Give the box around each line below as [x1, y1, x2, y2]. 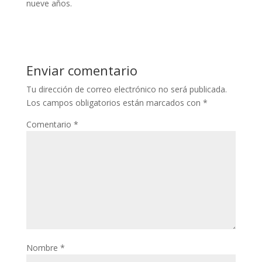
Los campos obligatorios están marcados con [26, 97, 203, 108]
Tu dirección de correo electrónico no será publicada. [26, 84, 227, 95]
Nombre [26, 242, 60, 253]
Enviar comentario [26, 61, 137, 79]
